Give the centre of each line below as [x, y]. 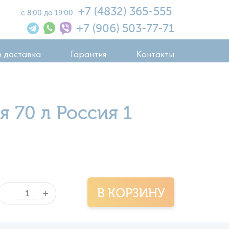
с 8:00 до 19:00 [48, 13]
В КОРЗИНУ [131, 193]
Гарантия [89, 51]
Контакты [155, 51]
